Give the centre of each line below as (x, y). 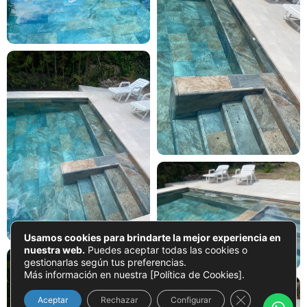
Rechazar (119, 300)
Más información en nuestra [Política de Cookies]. (134, 274)
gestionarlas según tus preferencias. (105, 262)
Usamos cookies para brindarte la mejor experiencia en (152, 237)
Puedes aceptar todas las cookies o (166, 250)
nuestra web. (54, 250)
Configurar (191, 300)
